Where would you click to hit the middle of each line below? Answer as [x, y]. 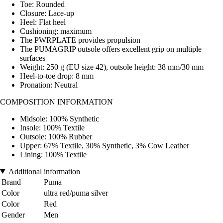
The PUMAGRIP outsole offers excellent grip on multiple [111, 49]
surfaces [33, 58]
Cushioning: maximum [56, 31]
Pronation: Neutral [49, 85]
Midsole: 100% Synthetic [59, 118]
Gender [13, 215]
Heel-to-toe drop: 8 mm [57, 76]
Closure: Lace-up [47, 13]
